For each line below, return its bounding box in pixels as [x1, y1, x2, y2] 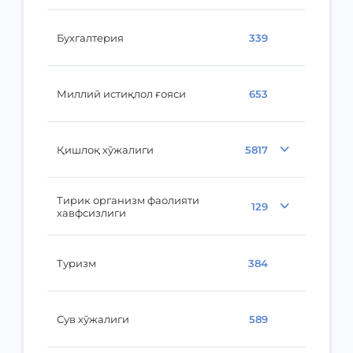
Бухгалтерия [57, 32, 124, 44]
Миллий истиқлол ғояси [57, 87, 186, 100]
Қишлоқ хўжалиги [57, 143, 154, 156]
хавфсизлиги [57, 206, 126, 219]
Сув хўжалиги [57, 313, 129, 325]
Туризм [57, 257, 96, 269]
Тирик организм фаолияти [57, 194, 199, 206]
